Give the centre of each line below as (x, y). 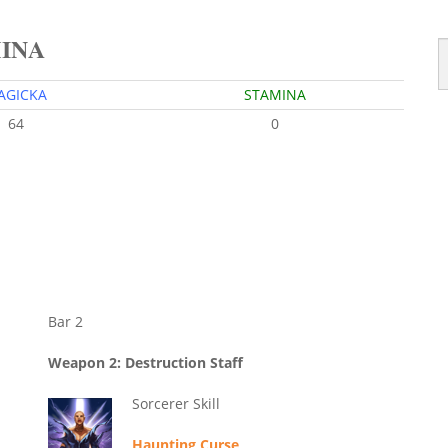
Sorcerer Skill (175, 404)
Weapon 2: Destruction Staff (145, 363)
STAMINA (274, 95)
